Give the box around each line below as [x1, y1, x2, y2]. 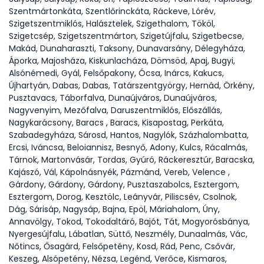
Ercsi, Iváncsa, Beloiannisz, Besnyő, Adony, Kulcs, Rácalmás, [9, 141, 247, 153]
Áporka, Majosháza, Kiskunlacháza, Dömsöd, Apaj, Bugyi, [9, 55, 235, 67]
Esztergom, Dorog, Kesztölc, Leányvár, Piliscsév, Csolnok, [9, 191, 237, 203]
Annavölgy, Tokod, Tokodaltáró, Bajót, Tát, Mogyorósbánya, [9, 216, 250, 227]
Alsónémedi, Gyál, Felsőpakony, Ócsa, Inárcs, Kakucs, [9, 67, 224, 79]
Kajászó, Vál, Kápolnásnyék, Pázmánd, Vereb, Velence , [9, 166, 230, 178]
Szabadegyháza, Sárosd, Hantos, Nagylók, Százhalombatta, [9, 129, 249, 141]
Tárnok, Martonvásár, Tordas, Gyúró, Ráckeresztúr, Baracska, [9, 154, 255, 166]
